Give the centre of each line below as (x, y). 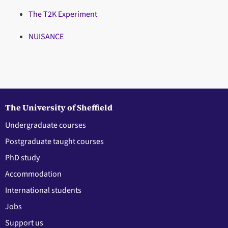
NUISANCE (46, 37)
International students (43, 190)
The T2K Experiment (63, 15)
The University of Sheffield (59, 107)
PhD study (22, 158)
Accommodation (33, 174)
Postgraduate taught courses (54, 141)
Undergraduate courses (46, 125)
